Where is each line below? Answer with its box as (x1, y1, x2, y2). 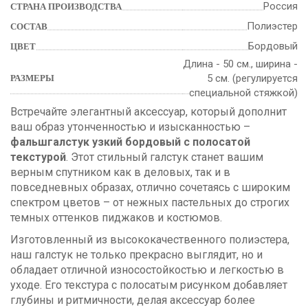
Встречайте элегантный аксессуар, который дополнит (10, 104, 287, 118)
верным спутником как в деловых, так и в (10, 165, 230, 179)
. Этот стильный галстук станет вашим (66, 150, 263, 164)
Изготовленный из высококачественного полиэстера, (10, 232, 289, 246)
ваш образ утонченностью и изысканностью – (10, 120, 250, 133)
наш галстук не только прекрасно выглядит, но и (10, 247, 263, 261)
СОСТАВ (10, 21, 47, 32)
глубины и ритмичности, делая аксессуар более (10, 293, 255, 307)
